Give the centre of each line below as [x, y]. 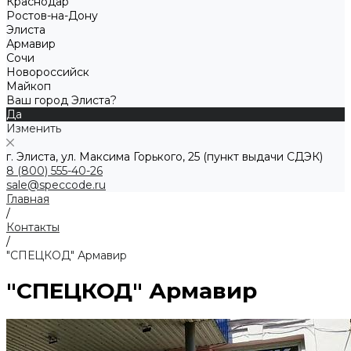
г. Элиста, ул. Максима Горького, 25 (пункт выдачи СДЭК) [165, 157]
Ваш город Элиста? [62, 100]
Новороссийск [48, 72]
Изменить [34, 128]
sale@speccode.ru [56, 185]
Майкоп [29, 86]
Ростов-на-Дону [52, 16]
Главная [28, 199]
